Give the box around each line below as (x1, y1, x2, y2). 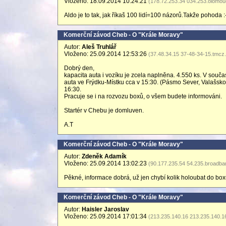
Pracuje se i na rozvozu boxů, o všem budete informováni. (64, 93, 222, 100)
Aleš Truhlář (82, 43, 117, 50)
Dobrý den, (64, 65, 94, 72)
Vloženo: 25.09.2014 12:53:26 (64, 50, 148, 58)
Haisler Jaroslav (82, 206, 129, 213)
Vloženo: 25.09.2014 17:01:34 (64, 213, 148, 220)
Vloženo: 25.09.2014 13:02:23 (64, 160, 148, 167)
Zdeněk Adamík (82, 153, 127, 160)
